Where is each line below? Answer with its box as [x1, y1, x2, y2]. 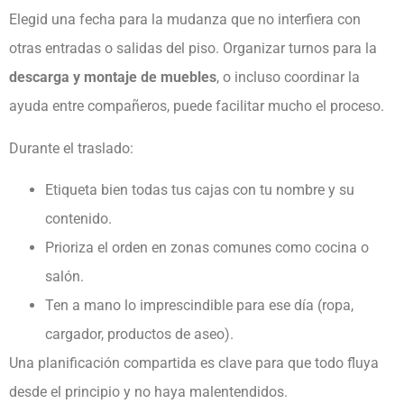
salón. [45, 268, 87, 286]
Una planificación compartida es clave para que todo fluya [9, 354, 379, 372]
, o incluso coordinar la [216, 69, 360, 87]
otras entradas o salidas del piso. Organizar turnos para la [9, 40, 377, 58]
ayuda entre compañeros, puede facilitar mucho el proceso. [9, 97, 388, 115]
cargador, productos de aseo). [45, 326, 237, 344]
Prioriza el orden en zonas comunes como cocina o [45, 239, 369, 257]
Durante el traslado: [9, 139, 137, 157]
